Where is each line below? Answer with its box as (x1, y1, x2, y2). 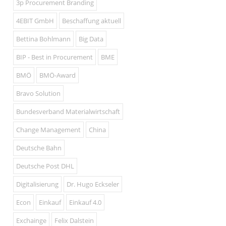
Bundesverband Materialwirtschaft (16, 107, 120, 116)
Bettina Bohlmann (16, 34, 71, 43)
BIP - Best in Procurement (16, 52, 93, 62)
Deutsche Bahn (16, 143, 62, 152)
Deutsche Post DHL (16, 161, 74, 171)
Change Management (16, 125, 81, 134)
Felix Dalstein (54, 216, 94, 225)
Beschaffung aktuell (62, 16, 121, 25)
